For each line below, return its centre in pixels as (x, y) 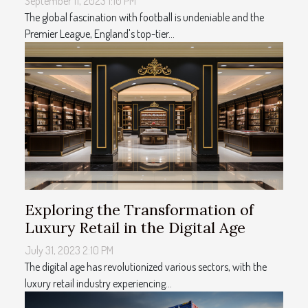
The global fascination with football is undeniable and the (144, 18)
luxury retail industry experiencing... (98, 284)
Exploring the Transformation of (139, 210)
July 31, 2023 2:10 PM (69, 251)
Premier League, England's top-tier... (100, 34)
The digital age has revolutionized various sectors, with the (146, 267)
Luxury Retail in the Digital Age (135, 228)
